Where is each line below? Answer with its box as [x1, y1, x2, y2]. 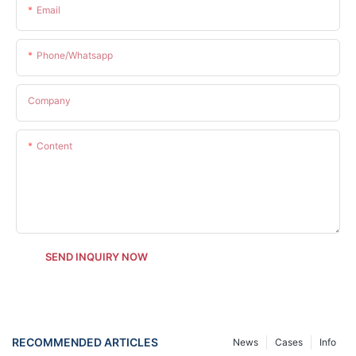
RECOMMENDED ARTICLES [12, 335, 158, 350]
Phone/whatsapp [37, 48, 113, 61]
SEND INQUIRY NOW [45, 250, 148, 263]
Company [28, 94, 71, 106]
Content [37, 139, 72, 152]
